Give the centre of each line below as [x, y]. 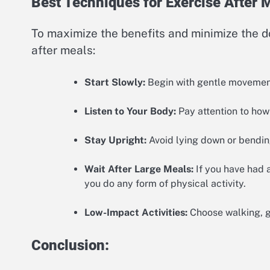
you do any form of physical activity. [165, 184]
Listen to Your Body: [130, 111]
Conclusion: [70, 246]
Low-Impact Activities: [136, 213]
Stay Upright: [115, 140]
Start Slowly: [115, 83]
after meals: [63, 50]
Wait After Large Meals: [139, 169]
